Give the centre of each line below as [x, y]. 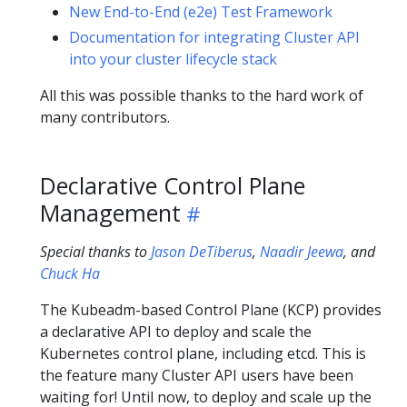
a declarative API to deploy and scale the [176, 332]
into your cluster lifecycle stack [173, 59]
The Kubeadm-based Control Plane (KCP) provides [211, 310]
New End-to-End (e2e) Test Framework [201, 12]
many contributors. [105, 117]
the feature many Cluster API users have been [197, 375]
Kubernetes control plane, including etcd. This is [203, 353]
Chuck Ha [70, 273]
